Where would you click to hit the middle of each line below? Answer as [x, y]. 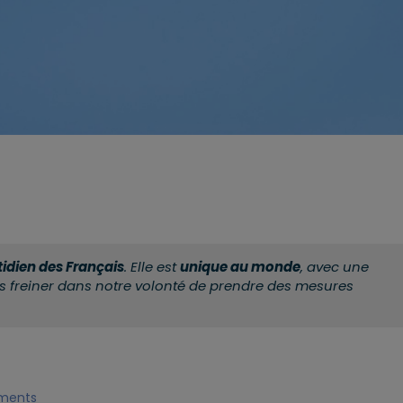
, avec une [335, 266]
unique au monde [240, 266]
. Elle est [152, 266]
